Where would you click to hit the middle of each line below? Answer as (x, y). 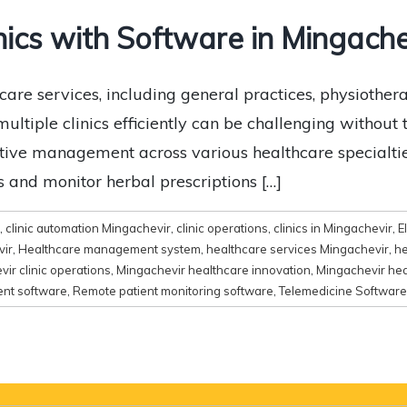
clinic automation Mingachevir (88, 228)
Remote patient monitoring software (173, 290)
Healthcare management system (109, 248)
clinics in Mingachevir (333, 228)
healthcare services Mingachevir (298, 248)
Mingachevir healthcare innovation (213, 269)
